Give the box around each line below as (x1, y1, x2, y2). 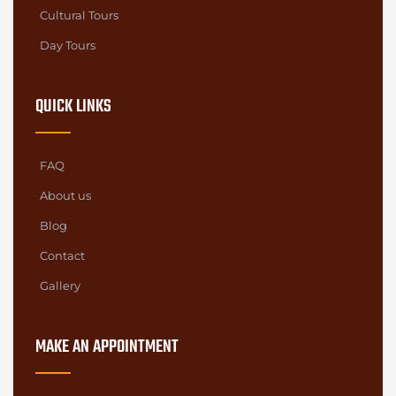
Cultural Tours (40, 7, 118, 22)
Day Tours (40, 37, 95, 52)
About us (40, 187, 91, 202)
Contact (40, 247, 85, 263)
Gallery (40, 278, 80, 293)
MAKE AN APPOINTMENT (35, 332, 179, 361)
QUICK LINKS (35, 92, 111, 120)
